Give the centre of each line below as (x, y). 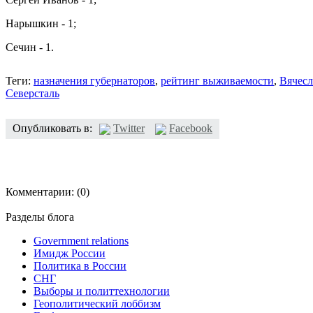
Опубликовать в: (52, 128)
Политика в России (80, 265)
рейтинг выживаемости (217, 80)
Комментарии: (40, 191)
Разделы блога (40, 217)
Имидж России (70, 253)
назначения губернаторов (94, 80)
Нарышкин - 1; (41, 23)
